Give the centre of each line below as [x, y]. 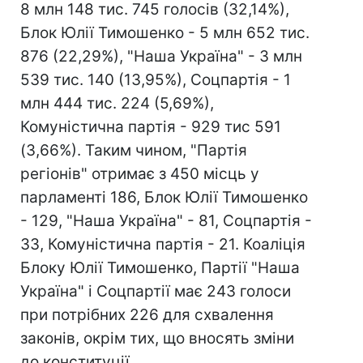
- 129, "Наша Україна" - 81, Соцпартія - [166, 221]
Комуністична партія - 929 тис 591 [151, 127]
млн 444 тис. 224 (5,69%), [117, 103]
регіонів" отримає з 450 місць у [140, 174]
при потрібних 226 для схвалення [147, 315]
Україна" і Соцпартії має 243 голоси [156, 291]
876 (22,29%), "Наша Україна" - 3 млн [161, 56]
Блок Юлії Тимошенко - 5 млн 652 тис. [165, 33]
